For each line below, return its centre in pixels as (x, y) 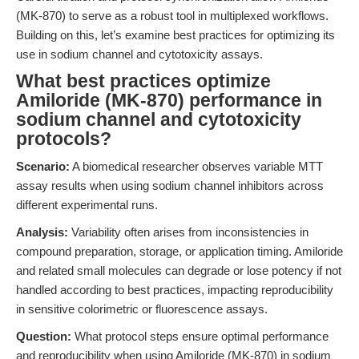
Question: (44, 336)
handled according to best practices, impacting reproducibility (175, 290)
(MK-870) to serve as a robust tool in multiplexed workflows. (172, 16)
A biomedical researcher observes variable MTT (196, 166)
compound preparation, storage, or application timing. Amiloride (179, 251)
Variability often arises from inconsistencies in (188, 232)
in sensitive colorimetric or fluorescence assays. (142, 309)
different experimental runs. (87, 205)
